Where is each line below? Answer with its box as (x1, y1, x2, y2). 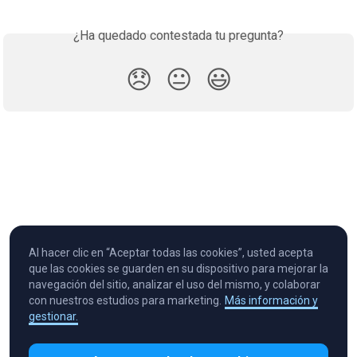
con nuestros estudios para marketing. (29, 294, 222, 308)
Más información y (225, 294, 318, 308)
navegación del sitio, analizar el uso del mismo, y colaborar (29, 278, 320, 292)
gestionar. (29, 310, 78, 324)
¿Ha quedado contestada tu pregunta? (73, 28, 284, 44)
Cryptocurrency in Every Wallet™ (16, 337, 175, 351)
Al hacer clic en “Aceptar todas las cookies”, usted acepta (29, 246, 313, 260)
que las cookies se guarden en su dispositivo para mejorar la (29, 262, 328, 276)
